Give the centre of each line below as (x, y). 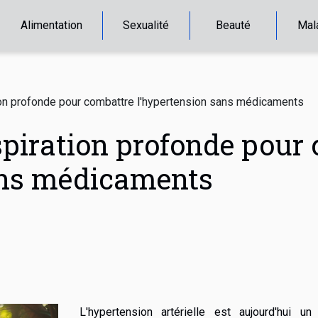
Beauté (233, 25)
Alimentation (51, 25)
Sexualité (146, 25)
